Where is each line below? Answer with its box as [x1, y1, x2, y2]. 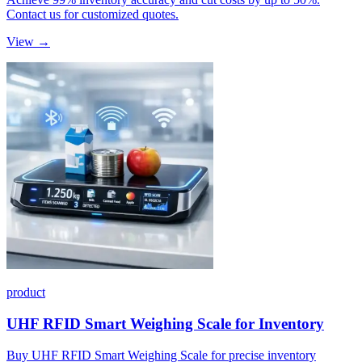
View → [6, 35, 50, 49]
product [6, 285, 45, 300]
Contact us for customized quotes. [6, 7, 179, 22]
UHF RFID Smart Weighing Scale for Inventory [6, 314, 324, 332]
